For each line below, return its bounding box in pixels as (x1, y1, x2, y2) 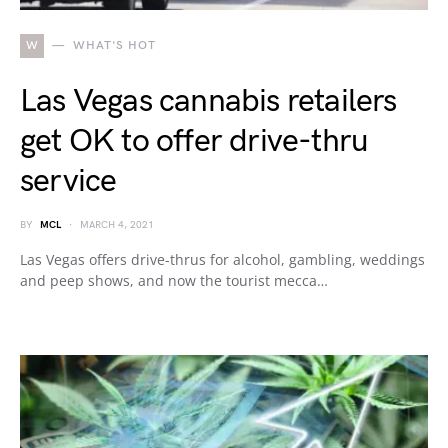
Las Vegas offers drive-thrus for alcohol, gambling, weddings (20, 250, 425, 269)
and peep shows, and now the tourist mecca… (20, 271, 328, 290)
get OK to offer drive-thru (20, 122, 369, 161)
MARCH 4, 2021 (80, 219, 154, 231)
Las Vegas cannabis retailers (20, 82, 397, 121)
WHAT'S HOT (72, 38, 156, 53)
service (20, 162, 117, 201)
